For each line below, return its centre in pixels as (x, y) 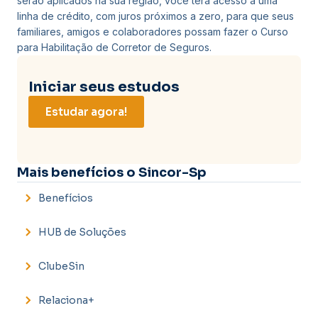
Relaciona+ (66, 300)
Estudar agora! (86, 111)
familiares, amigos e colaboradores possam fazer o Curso (153, 31)
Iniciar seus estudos (104, 87)
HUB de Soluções (82, 232)
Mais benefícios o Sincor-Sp (112, 172)
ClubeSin (61, 266)
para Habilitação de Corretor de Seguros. (114, 47)
